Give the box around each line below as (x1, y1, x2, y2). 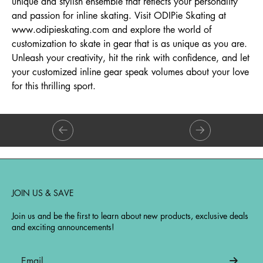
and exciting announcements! (12, 221, 114, 232)
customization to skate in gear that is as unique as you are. (12, 37, 247, 50)
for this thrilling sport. (12, 79, 96, 92)
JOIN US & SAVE (12, 187, 73, 198)
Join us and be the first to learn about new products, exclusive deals (12, 210, 248, 221)
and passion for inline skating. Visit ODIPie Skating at (12, 9, 226, 22)
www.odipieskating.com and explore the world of (12, 23, 211, 36)
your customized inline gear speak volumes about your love (12, 65, 249, 78)
